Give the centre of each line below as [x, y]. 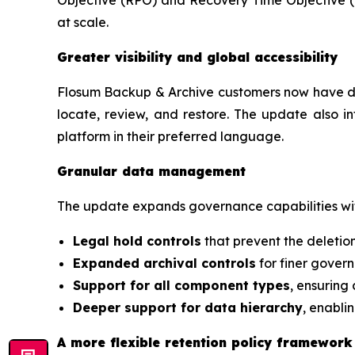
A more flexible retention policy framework [205, 342]
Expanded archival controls [164, 263]
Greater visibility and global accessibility [197, 57]
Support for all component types [181, 285]
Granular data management [151, 171]
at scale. [83, 22]
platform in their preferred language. [170, 136]
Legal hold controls [137, 240]
